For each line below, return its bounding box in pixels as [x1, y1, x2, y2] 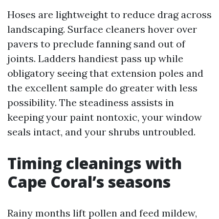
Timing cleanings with [7, 153, 182, 174]
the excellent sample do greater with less [7, 82, 197, 94]
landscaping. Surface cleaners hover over [7, 23, 197, 35]
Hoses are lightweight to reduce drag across [7, 8, 212, 21]
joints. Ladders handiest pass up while [7, 52, 183, 65]
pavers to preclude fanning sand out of [7, 38, 185, 50]
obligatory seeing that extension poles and [7, 67, 203, 79]
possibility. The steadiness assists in [7, 96, 174, 109]
